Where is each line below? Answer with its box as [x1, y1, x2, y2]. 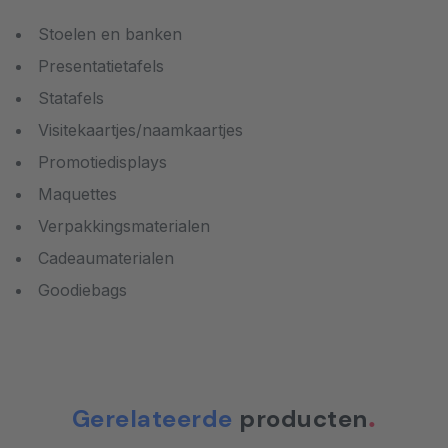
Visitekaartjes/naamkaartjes [38, 120, 243, 141]
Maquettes [38, 184, 117, 205]
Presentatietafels [38, 56, 164, 77]
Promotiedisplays [38, 152, 167, 173]
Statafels [38, 88, 104, 109]
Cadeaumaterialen [38, 248, 174, 269]
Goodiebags [38, 280, 127, 301]
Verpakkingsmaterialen [38, 216, 210, 237]
